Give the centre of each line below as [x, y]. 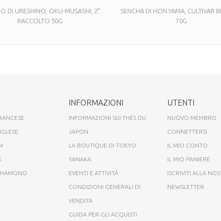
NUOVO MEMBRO [192, 117]
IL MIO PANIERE [189, 159]
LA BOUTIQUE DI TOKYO [102, 145]
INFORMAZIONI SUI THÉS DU [107, 117]
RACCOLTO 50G [40, 20]
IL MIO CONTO [187, 145]
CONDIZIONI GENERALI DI [105, 186]
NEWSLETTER [186, 186]
